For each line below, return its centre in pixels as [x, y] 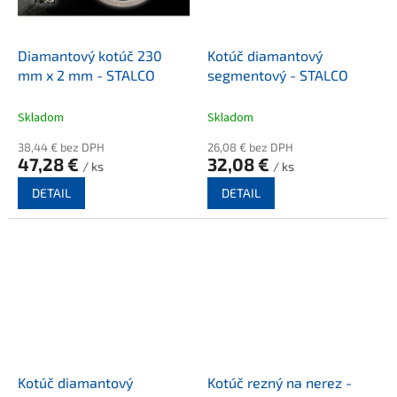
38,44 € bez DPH [61, 147]
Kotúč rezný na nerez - [280, 383]
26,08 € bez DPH [250, 147]
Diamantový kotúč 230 [90, 55]
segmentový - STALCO [278, 74]
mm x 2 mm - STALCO [86, 74]
